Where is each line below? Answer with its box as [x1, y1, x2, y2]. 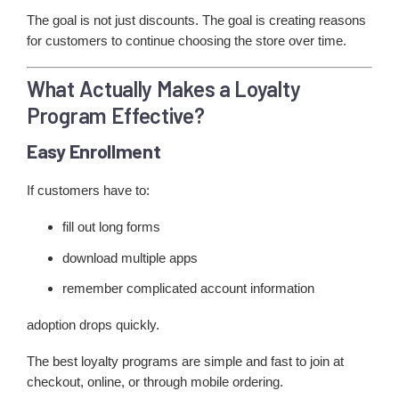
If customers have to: [27, 183, 150, 199]
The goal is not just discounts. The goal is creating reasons [27, 12, 366, 28]
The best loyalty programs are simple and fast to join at [27, 353, 344, 369]
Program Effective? [27, 102, 205, 128]
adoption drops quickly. [27, 316, 159, 332]
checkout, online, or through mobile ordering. [27, 373, 283, 389]
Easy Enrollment [27, 139, 161, 163]
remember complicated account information [62, 280, 314, 296]
